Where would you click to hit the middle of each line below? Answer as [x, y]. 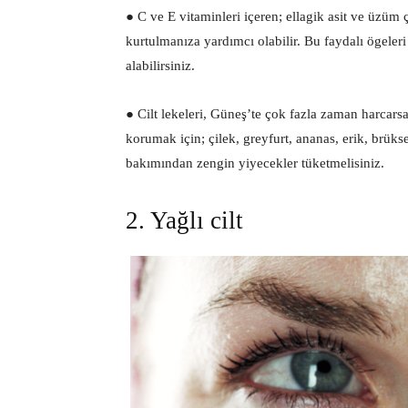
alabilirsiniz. [160, 65]
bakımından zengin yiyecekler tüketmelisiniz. [255, 163]
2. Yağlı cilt [184, 220]
